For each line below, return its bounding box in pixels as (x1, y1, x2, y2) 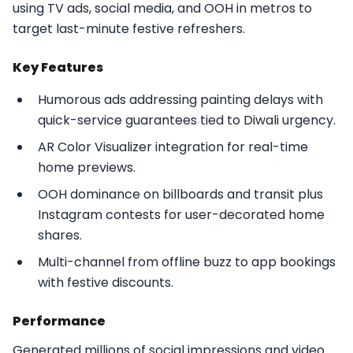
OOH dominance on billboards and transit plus (38, 184, 323, 203)
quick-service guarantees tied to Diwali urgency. (38, 110, 336, 129)
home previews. (38, 158, 136, 176)
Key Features (13, 58, 103, 76)
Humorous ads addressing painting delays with (38, 90, 323, 109)
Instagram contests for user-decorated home (38, 205, 325, 224)
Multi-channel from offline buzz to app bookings (38, 252, 336, 271)
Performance (13, 311, 106, 330)
